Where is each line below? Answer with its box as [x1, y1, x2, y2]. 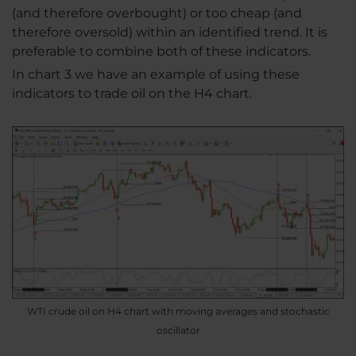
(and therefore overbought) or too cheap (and [12, 6, 302, 21]
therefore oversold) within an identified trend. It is [12, 25, 327, 41]
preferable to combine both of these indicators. [12, 44, 311, 60]
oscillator [156, 324, 200, 337]
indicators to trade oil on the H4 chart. [12, 86, 252, 102]
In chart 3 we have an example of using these [12, 67, 300, 83]
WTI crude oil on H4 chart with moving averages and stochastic [26, 305, 330, 318]
